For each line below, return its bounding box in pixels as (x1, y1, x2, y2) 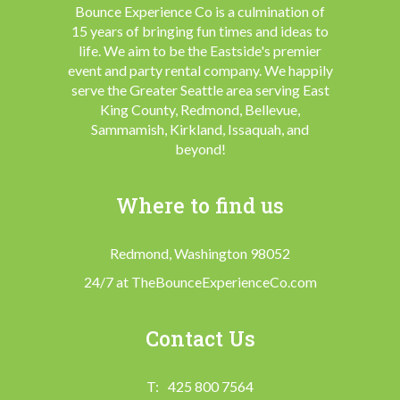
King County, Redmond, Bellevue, (100, 101, 300, 119)
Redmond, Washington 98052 (110, 245, 290, 262)
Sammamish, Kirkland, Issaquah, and (91, 121, 309, 138)
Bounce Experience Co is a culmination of (75, 3, 325, 21)
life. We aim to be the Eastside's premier (79, 42, 321, 60)
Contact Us (145, 325, 255, 353)
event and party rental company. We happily (67, 62, 333, 79)
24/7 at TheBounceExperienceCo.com (83, 273, 317, 291)
